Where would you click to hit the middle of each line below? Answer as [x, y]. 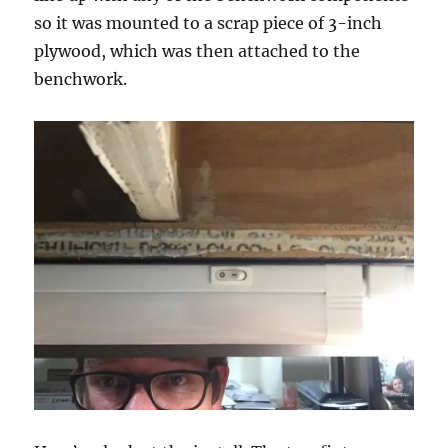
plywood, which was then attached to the [197, 50]
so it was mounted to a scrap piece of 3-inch [208, 22]
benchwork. [81, 78]
